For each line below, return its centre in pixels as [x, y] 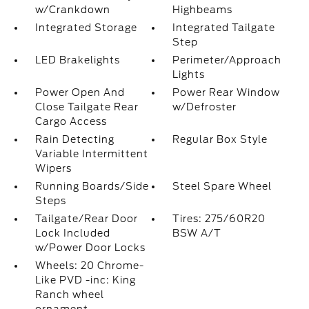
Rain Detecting [74, 139]
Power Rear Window [227, 92]
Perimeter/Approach [227, 60]
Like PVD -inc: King [85, 280]
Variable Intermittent [91, 154]
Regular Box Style [220, 139]
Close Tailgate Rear [87, 107]
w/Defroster [205, 107]
